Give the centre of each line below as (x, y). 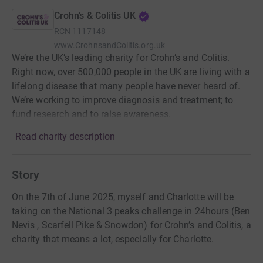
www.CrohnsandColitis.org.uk (109, 45)
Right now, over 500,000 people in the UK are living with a (131, 72)
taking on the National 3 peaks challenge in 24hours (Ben (131, 211)
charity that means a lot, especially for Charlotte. (113, 239)
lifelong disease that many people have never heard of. (126, 86)
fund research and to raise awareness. (91, 114)
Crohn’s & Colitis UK (95, 16)
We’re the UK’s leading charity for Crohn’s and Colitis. (121, 58)
